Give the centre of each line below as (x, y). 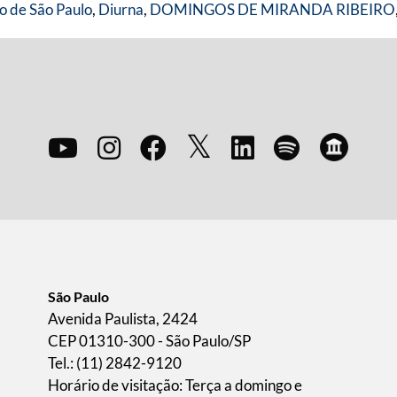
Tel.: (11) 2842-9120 (115, 363)
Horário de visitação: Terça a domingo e (175, 385)
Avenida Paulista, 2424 (123, 319)
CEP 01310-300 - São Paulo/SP (149, 341)
